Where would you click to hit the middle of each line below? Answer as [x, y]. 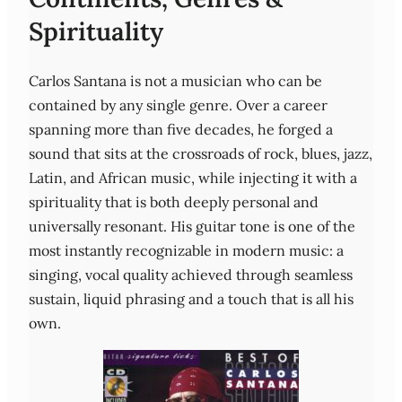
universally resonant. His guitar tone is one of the [192, 227]
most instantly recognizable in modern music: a [186, 251]
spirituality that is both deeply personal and [174, 202]
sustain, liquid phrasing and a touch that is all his [191, 299]
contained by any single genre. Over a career [178, 105]
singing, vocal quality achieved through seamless [191, 275]
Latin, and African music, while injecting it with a [193, 178]
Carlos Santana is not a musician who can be [175, 81]
